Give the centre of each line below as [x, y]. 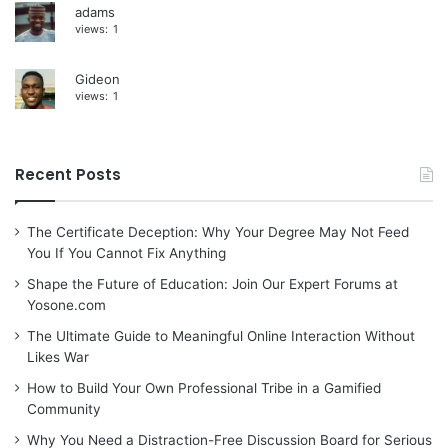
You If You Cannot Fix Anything [126, 252]
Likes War [58, 356]
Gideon [97, 78]
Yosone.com [66, 304]
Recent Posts [68, 174]
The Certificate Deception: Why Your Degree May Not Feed [218, 231]
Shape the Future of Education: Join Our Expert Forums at [212, 283]
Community [64, 408]
